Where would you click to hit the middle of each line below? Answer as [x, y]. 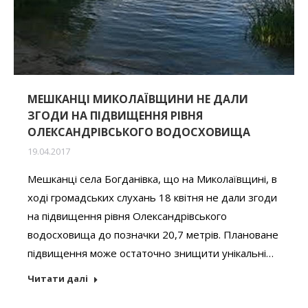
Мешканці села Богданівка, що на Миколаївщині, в [152, 178]
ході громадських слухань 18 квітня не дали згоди [152, 197]
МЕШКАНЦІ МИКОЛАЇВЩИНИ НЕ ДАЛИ [138, 99]
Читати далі [58, 278]
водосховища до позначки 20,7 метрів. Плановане [153, 234]
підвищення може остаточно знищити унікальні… [151, 253]
